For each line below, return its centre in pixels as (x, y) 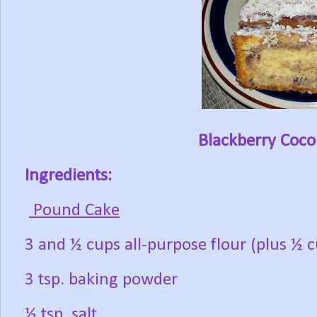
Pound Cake (74, 211)
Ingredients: (68, 176)
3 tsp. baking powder (101, 280)
